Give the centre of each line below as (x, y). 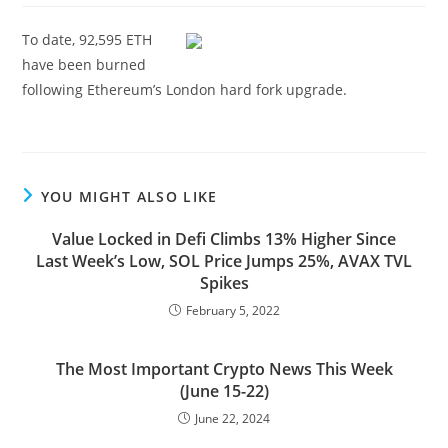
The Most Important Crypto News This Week (224, 369)
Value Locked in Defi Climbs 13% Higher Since (224, 239)
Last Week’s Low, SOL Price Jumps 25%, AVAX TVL (224, 261)
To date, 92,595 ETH (87, 39)
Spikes (224, 283)
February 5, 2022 (232, 310)
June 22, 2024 (232, 418)
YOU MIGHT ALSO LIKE (129, 196)
